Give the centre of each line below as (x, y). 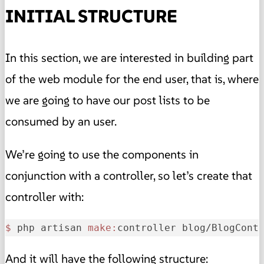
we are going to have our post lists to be (108, 100)
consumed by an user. (61, 122)
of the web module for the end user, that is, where (132, 79)
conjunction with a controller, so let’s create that (129, 176)
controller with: (44, 197)
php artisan (52, 228)
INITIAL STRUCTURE (91, 16)
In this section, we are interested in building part (129, 58)
